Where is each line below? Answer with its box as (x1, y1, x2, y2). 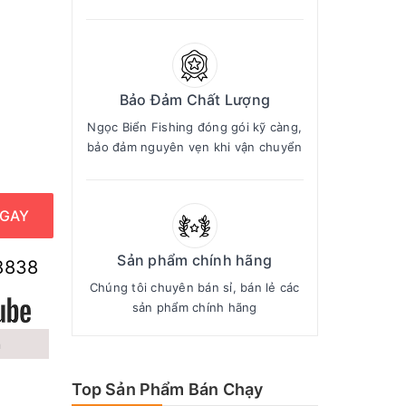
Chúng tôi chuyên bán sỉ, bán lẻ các (89, 280, 300, 295)
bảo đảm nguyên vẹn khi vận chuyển (87, 140, 303, 154)
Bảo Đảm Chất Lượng (119, 91, 270, 109)
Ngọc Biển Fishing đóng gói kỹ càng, (87, 120, 303, 134)
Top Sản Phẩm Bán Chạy (71, 380, 264, 400)
